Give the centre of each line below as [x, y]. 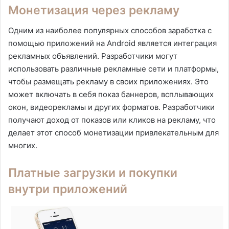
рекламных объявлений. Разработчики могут [93, 56]
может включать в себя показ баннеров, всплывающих [111, 95]
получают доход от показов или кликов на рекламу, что [112, 120]
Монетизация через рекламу [94, 10]
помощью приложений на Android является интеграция [112, 43]
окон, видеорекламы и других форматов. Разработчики [111, 107]
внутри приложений [68, 189]
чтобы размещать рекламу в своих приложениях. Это [108, 82]
